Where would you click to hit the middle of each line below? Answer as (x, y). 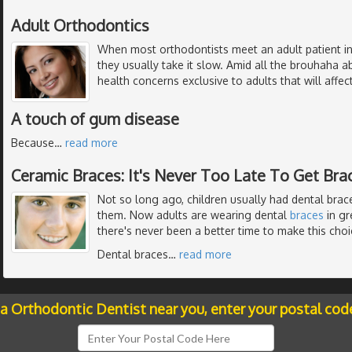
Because (33, 143)
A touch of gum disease (95, 119)
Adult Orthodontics (80, 25)
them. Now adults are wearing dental (194, 215)
